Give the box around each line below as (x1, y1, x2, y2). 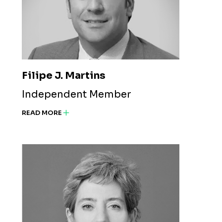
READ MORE (22, 109, 62, 117)
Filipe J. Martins (22, 69, 106, 82)
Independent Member (22, 88, 131, 101)
